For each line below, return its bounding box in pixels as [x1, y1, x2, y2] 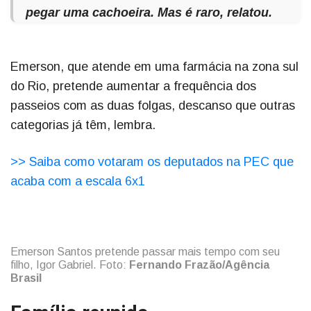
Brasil [10, 272, 42, 285]
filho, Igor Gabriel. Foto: [10, 259, 129, 271]
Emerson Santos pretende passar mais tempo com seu [10, 246, 280, 258]
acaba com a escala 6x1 [10, 174, 145, 189]
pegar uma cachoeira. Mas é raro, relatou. [26, 6, 272, 20]
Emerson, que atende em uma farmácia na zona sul [10, 60, 299, 74]
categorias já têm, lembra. [10, 118, 159, 133]
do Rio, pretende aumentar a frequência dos [10, 79, 256, 94]
